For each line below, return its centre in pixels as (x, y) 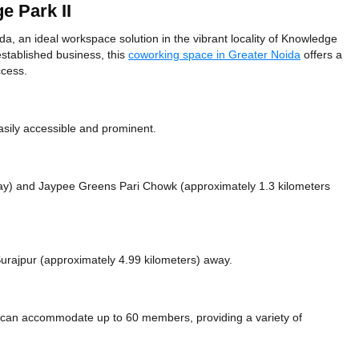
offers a (321, 55)
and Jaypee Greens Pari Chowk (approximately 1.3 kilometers (173, 186)
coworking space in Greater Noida (214, 55)
